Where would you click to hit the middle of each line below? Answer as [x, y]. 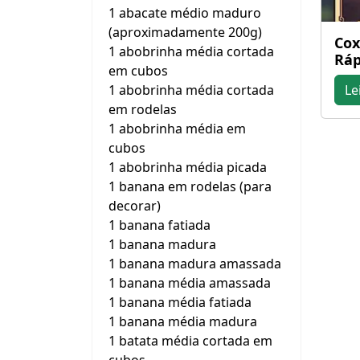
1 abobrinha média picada [188, 167]
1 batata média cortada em [190, 341]
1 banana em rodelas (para [190, 186]
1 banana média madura [183, 321]
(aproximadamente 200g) [185, 32]
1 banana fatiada [160, 225]
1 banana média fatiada [180, 302]
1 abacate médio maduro [185, 13]
